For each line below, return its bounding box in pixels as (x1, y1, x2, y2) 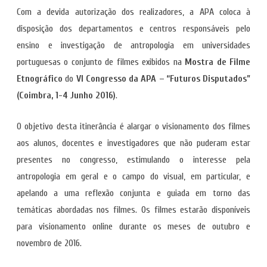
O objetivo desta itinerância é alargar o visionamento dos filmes (17, 121, 250, 132)
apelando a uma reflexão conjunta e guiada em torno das (17, 188, 250, 198)
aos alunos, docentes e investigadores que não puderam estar (17, 138, 250, 148)
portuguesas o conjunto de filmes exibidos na (17, 57, 185, 67)
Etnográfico (17, 73, 63, 84)
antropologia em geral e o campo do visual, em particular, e (17, 171, 250, 182)
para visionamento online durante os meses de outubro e (17, 221, 250, 232)
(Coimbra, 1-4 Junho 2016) (17, 90, 116, 101)
